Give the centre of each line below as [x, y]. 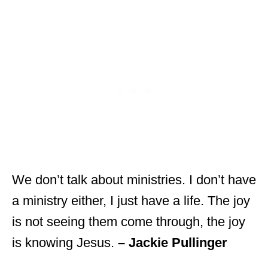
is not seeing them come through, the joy [129, 221]
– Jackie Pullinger [173, 242]
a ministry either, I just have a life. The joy [131, 200]
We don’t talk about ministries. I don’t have [134, 179]
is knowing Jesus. [65, 242]
